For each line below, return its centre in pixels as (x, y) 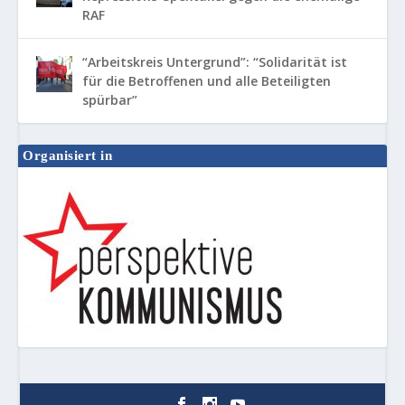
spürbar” (109, 100)
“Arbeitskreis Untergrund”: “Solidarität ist (214, 62)
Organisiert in (68, 155)
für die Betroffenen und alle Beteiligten (206, 81)
